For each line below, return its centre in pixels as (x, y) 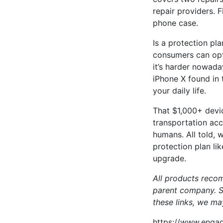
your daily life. (181, 91)
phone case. (175, 23)
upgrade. (169, 158)
